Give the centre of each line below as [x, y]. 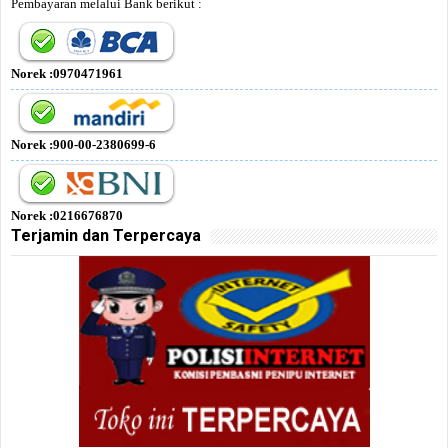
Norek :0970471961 [67, 73]
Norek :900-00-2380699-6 [83, 144]
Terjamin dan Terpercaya [106, 235]
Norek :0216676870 [67, 215]
